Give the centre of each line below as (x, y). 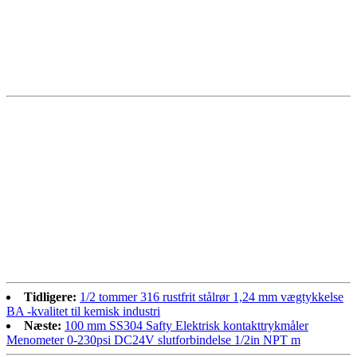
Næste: (43, 325)
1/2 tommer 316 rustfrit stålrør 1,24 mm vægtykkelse (212, 296)
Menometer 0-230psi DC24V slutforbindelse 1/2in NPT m (153, 339)
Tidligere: (50, 296)
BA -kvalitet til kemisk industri (83, 311)
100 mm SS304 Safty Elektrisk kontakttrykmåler (186, 325)
